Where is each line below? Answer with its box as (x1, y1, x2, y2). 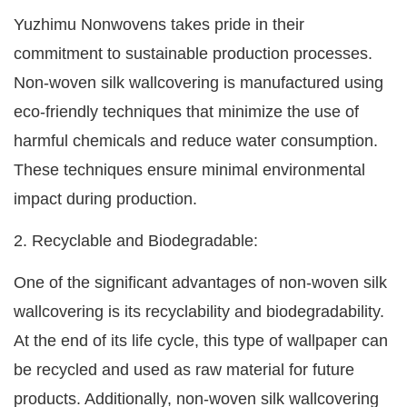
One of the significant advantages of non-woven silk (14, 273, 387, 293)
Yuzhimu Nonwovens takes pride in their (14, 15, 304, 35)
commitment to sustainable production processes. (14, 45, 372, 64)
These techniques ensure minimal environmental (14, 161, 365, 180)
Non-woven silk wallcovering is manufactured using (14, 74, 383, 93)
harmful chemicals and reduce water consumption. (14, 132, 378, 151)
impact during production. (14, 190, 197, 209)
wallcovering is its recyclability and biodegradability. (14, 303, 384, 322)
